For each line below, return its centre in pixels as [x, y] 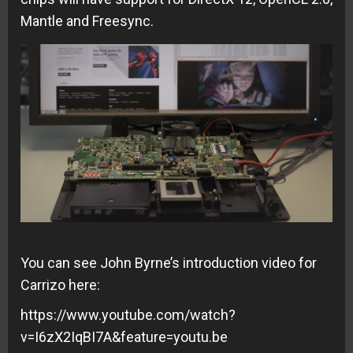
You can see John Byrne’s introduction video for [169, 263]
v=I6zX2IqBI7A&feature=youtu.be [124, 337]
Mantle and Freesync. [87, 20]
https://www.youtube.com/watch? [128, 315]
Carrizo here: [60, 285]
